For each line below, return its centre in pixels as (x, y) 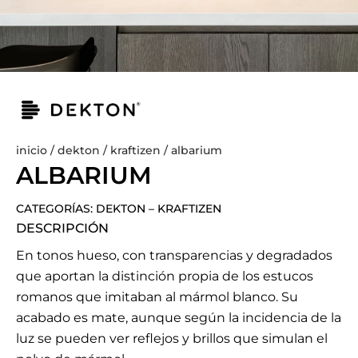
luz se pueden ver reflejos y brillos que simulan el (172, 339)
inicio (32, 151)
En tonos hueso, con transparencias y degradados (174, 256)
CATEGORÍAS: (56, 209)
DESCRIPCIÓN (62, 229)
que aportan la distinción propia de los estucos (165, 276)
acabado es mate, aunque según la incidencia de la (179, 318)
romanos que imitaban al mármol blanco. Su (157, 297)
